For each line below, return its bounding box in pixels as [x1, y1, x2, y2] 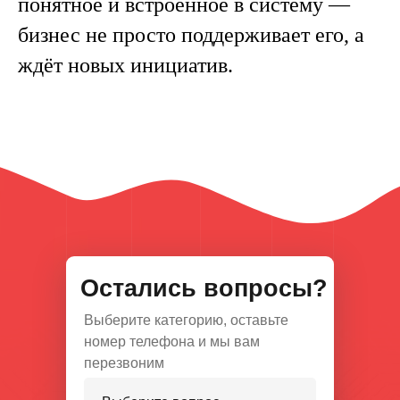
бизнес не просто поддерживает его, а [18, 23, 364, 46]
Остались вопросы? [80, 275, 328, 302]
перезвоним [84, 355, 164, 371]
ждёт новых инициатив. [18, 54, 233, 77]
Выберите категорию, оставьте [84, 312, 288, 328]
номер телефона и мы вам [84, 334, 260, 349]
